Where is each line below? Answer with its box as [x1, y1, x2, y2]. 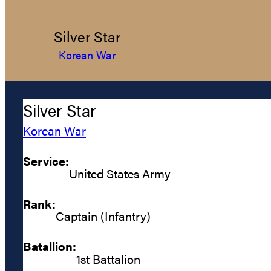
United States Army [69, 164, 171, 182]
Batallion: [23, 237, 76, 255]
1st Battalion [76, 249, 140, 267]
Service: [23, 152, 69, 170]
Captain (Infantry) [56, 207, 151, 225]
